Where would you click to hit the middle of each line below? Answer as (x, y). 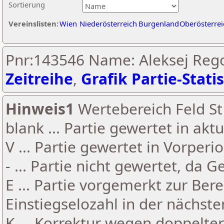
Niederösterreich (108, 23)
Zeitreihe (39, 79)
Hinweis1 (40, 109)
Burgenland (159, 23)
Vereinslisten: (33, 23)
